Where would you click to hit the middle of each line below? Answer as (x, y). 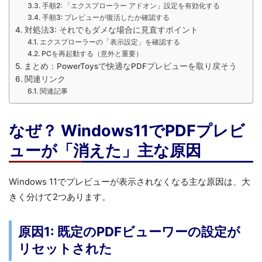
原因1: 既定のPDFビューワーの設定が (129, 232)
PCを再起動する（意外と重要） (92, 53)
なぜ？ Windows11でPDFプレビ (127, 130)
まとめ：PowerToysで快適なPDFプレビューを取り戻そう (130, 66)
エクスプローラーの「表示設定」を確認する (110, 42)
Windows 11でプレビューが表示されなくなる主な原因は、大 (130, 181)
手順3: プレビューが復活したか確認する (106, 17)
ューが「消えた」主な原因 (105, 150)
